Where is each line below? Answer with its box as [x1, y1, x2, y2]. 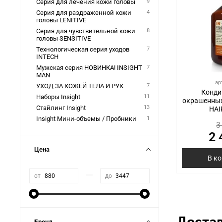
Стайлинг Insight [36, 104, 86, 112]
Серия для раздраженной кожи [36, 9, 131, 17]
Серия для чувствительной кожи [36, 27, 135, 35]
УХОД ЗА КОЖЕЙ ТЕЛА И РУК [36, 82, 123, 90]
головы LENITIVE [36, 16, 86, 24]
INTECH [36, 53, 58, 61]
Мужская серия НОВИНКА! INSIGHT [36, 64, 84, 72]
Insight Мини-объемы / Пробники [36, 115, 136, 123]
